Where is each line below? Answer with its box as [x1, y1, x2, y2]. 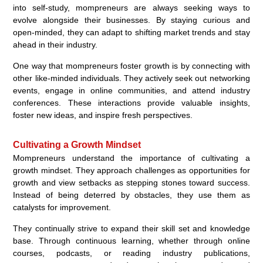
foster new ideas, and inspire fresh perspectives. [13, 110, 193, 120]
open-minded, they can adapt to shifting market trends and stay [13, 27, 250, 37]
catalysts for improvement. [13, 202, 112, 212]
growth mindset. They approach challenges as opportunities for [13, 165, 250, 175]
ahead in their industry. [13, 39, 98, 49]
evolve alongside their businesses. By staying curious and [13, 15, 250, 25]
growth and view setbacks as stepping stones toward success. [13, 177, 250, 187]
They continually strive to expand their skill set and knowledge [13, 223, 250, 233]
